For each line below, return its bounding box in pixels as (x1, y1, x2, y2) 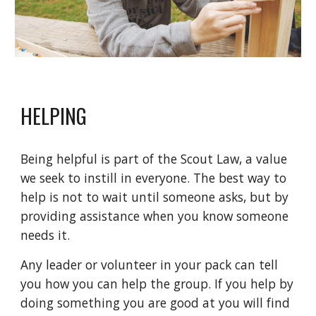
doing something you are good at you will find (20, 293, 291, 311)
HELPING (20, 99, 87, 130)
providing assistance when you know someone (20, 207, 289, 224)
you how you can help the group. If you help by (20, 274, 294, 292)
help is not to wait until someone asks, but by (20, 188, 289, 205)
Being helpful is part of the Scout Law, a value (20, 150, 288, 167)
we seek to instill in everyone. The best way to (20, 169, 287, 186)
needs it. (20, 226, 71, 243)
